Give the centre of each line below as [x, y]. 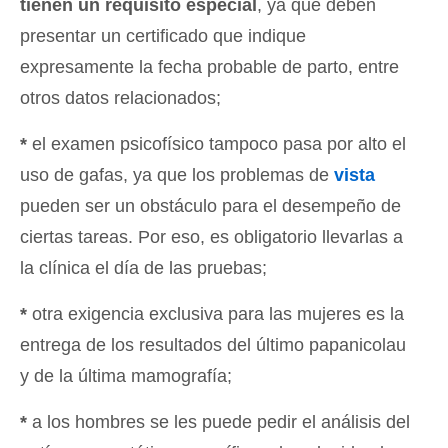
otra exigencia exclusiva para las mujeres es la [215, 313]
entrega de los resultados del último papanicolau [213, 344]
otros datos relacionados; [120, 97]
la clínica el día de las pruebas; [143, 267]
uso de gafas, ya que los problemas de [177, 174]
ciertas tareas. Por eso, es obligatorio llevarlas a [211, 236]
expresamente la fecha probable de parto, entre [209, 66]
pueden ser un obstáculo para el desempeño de [210, 205]
